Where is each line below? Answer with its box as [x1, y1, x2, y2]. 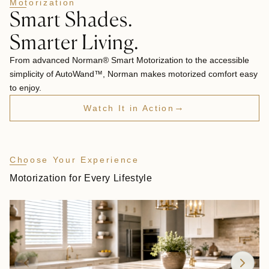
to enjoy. [10, 83, 41, 92]
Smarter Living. [10, 29, 140, 54]
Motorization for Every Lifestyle [10, 173, 153, 183]
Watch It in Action [83, 103, 175, 113]
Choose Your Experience [10, 155, 139, 165]
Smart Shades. [10, 7, 134, 31]
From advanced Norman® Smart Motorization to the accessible [10, 55, 249, 65]
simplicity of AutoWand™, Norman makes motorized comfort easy [10, 69, 258, 79]
